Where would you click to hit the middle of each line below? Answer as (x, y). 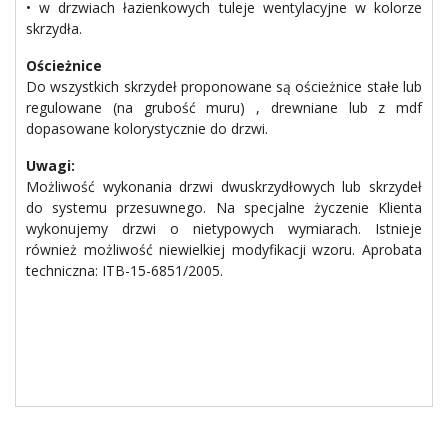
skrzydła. (54, 28)
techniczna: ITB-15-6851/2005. (124, 270)
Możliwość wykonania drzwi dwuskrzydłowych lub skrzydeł (224, 186)
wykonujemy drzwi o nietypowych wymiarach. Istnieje (224, 228)
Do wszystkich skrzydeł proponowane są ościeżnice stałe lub (224, 86)
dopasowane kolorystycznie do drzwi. (147, 128)
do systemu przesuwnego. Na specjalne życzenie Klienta (224, 207)
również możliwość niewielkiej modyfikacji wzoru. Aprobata (224, 249)
